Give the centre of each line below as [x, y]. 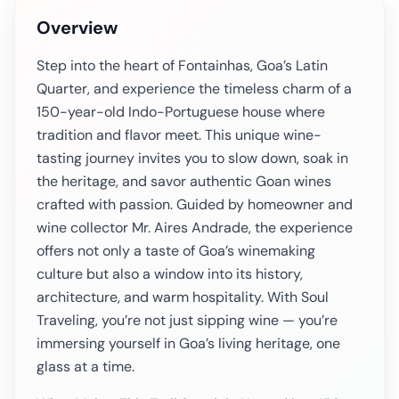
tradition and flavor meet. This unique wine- [179, 135]
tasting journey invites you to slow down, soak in [192, 158]
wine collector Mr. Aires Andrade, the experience [195, 228]
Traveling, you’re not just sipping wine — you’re [187, 320]
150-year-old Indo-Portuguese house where [181, 112]
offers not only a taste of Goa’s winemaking [176, 251]
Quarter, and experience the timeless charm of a [194, 89]
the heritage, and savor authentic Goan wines [184, 181]
